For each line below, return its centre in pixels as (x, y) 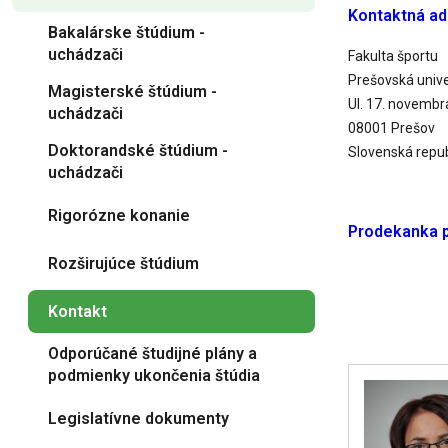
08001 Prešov (391, 128)
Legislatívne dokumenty (138, 418)
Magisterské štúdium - (132, 91)
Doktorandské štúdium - (138, 150)
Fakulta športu (393, 56)
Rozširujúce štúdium (123, 263)
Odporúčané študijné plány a (152, 353)
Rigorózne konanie (119, 215)
